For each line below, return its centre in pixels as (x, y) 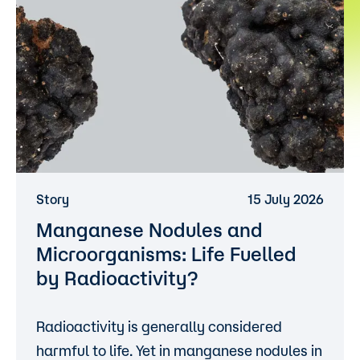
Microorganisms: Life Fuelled (166, 254)
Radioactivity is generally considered (159, 326)
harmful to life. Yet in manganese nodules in (179, 350)
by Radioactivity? (117, 278)
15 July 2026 (286, 199)
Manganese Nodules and (149, 230)
